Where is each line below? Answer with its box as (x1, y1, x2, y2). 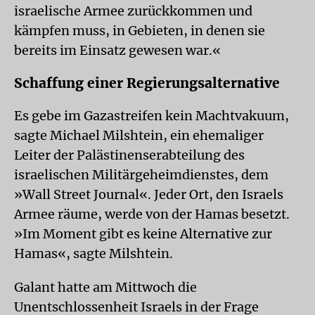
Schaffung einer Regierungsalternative (14, 75, 280, 91)
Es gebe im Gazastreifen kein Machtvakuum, (14, 108, 289, 124)
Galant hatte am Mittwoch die (14, 279, 197, 295)
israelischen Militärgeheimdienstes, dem (14, 167, 269, 183)
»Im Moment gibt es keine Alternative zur (14, 226, 272, 242)
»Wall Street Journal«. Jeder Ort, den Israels (14, 186, 283, 202)
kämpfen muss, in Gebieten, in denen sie (14, 22, 265, 39)
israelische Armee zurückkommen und (14, 3, 252, 19)
